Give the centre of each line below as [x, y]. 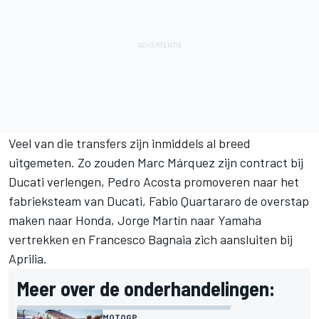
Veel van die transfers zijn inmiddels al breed [130, 143]
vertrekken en [48, 239]
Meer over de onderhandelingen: [146, 288]
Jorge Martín [152, 220]
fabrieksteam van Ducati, [79, 200]
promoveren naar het [240, 181]
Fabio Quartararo [195, 200]
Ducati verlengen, [58, 181]
